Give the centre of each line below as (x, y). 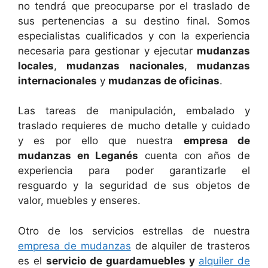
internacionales (57, 80)
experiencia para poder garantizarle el (134, 171)
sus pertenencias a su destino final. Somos (134, 21)
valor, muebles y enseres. (79, 201)
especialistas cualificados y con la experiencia (134, 36)
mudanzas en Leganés (78, 156)
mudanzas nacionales (125, 66)
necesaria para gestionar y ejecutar (107, 51)
